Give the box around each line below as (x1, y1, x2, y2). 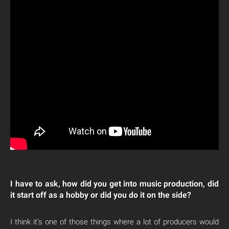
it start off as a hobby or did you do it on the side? (10, 190, 191, 200)
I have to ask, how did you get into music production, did (10, 178, 219, 189)
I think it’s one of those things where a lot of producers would (10, 217, 219, 226)
